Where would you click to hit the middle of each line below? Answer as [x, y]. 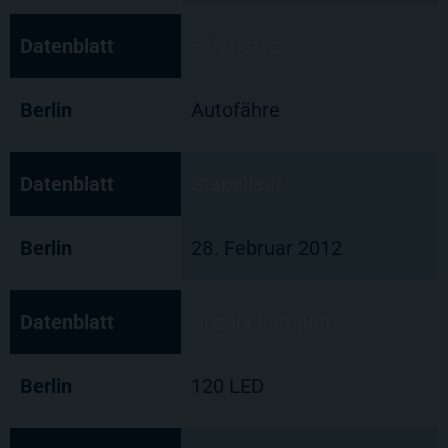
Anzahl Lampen [260, 322]
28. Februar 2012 [266, 248]
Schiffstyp [235, 46]
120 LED [227, 386]
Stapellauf [236, 184]
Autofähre [235, 110]
